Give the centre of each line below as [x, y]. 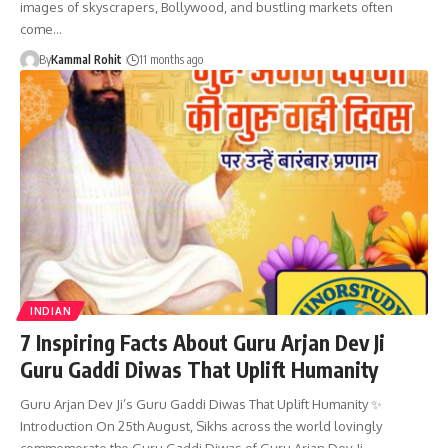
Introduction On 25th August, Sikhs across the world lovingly [201, 425]
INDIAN [51, 310]
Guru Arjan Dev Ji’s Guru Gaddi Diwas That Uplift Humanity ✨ [201, 403]
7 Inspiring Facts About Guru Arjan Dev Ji [202, 342]
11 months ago [170, 59]
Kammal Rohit [86, 59]
